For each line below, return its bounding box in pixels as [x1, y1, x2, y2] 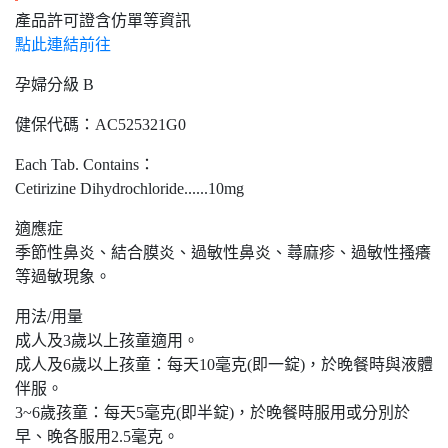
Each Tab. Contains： [15, 156, 155, 174]
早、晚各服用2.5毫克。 [15, 428, 179, 446]
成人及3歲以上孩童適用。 [15, 332, 199, 350]
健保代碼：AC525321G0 [15, 116, 186, 134]
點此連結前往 [15, 36, 111, 54]
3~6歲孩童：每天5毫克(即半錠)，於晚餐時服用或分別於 [15, 404, 410, 422]
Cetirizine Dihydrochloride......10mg [15, 180, 244, 198]
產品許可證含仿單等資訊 [15, 12, 191, 30]
